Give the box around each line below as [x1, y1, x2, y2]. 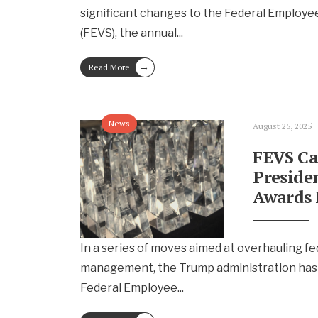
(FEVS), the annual [79, 26, 177, 40]
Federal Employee [79, 281, 177, 295]
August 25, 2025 [253, 121, 312, 131]
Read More [88, 62, 130, 72]
